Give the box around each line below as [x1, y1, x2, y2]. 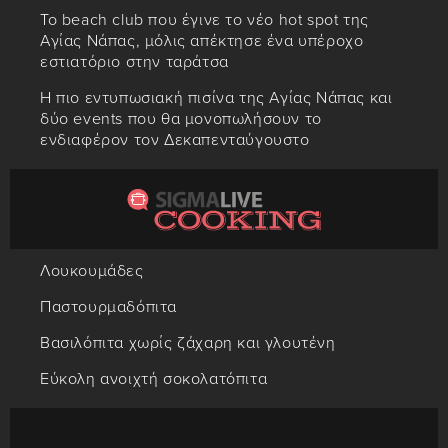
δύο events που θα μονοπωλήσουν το [40, 109, 322, 130]
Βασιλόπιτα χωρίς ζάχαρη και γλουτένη [40, 333, 336, 354]
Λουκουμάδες [40, 261, 144, 282]
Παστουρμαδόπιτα [40, 297, 177, 318]
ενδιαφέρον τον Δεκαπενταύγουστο [40, 130, 310, 151]
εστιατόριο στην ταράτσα [40, 52, 229, 73]
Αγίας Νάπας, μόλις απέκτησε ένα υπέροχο [40, 31, 364, 52]
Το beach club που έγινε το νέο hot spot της [40, 10, 369, 31]
